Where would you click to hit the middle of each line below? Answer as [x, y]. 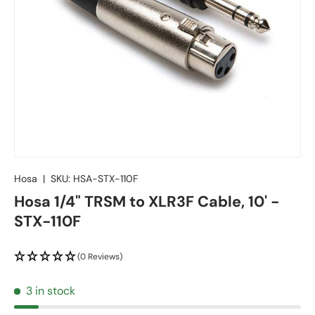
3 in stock [51, 291]
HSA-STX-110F [106, 179]
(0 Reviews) [100, 257]
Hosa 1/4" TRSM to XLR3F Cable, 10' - [147, 202]
